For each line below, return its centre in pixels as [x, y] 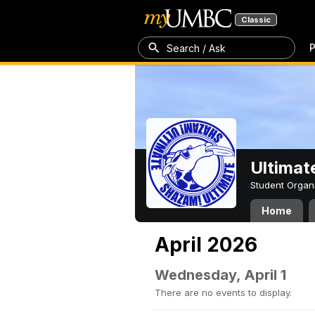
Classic [256, 20]
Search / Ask [196, 48]
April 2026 [206, 245]
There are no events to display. [223, 292]
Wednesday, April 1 [220, 275]
